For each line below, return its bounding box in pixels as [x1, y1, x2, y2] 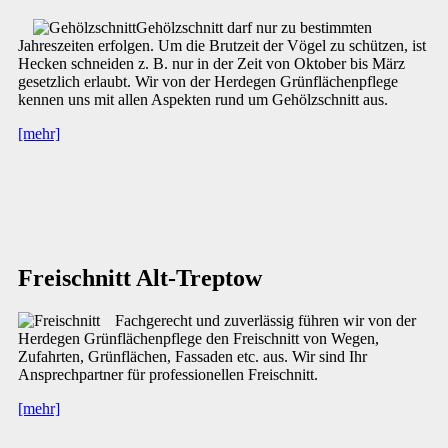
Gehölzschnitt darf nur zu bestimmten [136, 19, 372, 37]
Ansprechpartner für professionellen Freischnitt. [18, 366, 318, 384]
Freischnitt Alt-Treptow [18, 265, 262, 292]
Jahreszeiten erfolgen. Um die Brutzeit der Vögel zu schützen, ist [18, 37, 426, 55]
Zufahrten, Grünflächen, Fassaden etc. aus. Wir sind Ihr [18, 348, 367, 366]
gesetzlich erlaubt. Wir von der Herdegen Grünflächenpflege [18, 73, 398, 91]
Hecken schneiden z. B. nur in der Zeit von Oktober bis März [18, 55, 405, 73]
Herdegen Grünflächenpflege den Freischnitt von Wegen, [18, 330, 379, 348]
